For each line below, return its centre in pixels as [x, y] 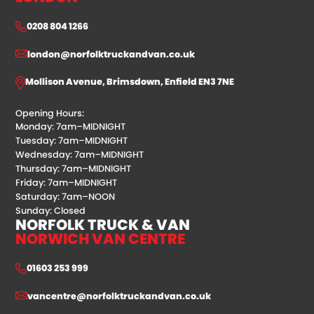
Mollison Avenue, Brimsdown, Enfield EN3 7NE [130, 81]
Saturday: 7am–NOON [66, 196]
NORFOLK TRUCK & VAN [103, 224]
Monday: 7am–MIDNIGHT [71, 126]
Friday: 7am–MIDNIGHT [67, 182]
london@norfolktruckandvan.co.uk [111, 54]
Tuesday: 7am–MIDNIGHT [72, 140]
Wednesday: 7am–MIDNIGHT [80, 154]
